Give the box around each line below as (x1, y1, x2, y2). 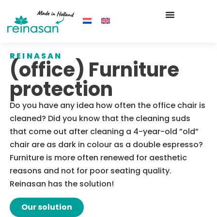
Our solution (21, 201, 72, 213)
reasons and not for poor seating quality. (10, 165, 171, 177)
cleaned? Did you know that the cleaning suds (10, 113, 190, 124)
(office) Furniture (10, 56, 179, 84)
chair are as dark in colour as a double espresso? (10, 139, 203, 151)
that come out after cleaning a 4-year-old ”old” (10, 126, 199, 138)
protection (10, 76, 113, 103)
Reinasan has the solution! (10, 178, 114, 190)
